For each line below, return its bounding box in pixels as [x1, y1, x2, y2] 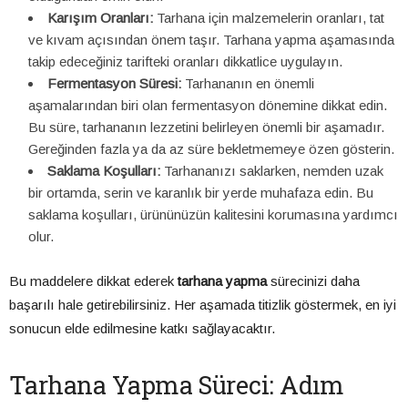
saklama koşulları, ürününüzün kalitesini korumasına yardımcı [28, 207, 398, 223]
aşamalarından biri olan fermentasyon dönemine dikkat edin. [28, 97, 387, 114]
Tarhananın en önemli [181, 76, 314, 92]
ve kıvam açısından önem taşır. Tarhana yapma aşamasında [28, 32, 394, 48]
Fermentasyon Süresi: [47, 76, 181, 92]
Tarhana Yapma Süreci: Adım [9, 369, 344, 402]
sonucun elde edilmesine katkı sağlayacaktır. [9, 321, 275, 337]
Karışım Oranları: [47, 10, 153, 26]
